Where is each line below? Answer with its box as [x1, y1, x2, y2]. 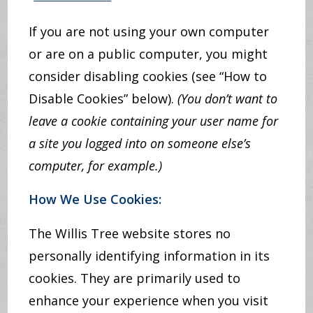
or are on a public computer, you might [29, 45, 268, 62]
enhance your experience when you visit [29, 292, 269, 309]
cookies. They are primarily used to [29, 270, 241, 286]
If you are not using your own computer [29, 23, 270, 40]
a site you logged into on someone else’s [29, 135, 252, 152]
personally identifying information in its [29, 247, 270, 264]
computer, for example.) [29, 157, 163, 174]
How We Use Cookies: [29, 191, 162, 208]
